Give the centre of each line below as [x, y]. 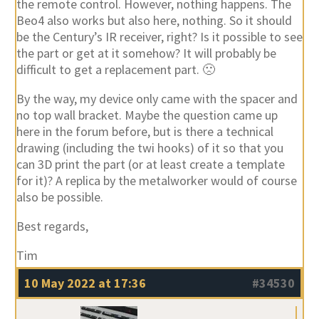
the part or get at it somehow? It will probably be [146, 53]
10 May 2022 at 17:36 [85, 283]
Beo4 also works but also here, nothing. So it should [154, 20]
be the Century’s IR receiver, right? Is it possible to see [159, 36]
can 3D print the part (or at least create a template [150, 164]
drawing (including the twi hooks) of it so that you [150, 147]
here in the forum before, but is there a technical [145, 131]
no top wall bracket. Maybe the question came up [147, 115]
